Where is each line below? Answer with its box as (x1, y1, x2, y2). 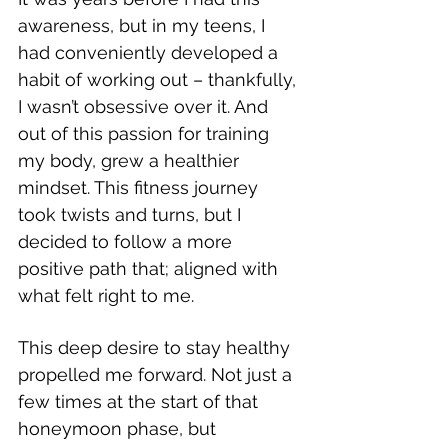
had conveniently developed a (18, 42, 283, 64)
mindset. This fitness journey (18, 177, 263, 199)
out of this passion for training (18, 123, 274, 145)
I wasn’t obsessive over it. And (18, 96, 273, 118)
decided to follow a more (18, 231, 237, 253)
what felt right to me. (18, 285, 199, 307)
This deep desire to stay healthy (18, 337, 295, 359)
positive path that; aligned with (18, 258, 283, 280)
